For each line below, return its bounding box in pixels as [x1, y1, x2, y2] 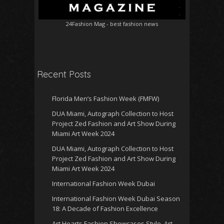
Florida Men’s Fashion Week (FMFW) [52, 94, 159, 103]
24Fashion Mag [66, 20, 105, 28]
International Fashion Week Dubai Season [52, 194, 180, 203]
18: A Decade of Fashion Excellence [52, 204, 158, 213]
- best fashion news [105, 20, 158, 28]
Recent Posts [37, 68, 91, 80]
